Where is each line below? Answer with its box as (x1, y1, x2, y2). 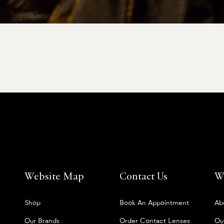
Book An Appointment (119, 199, 189, 207)
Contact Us (119, 172, 167, 182)
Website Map (24, 172, 84, 182)
